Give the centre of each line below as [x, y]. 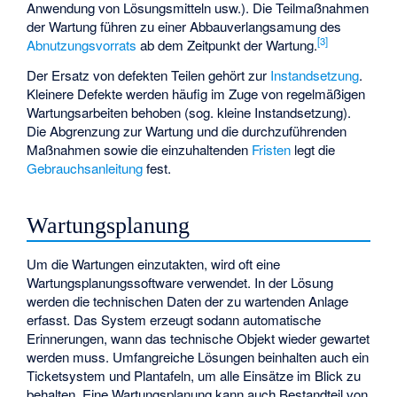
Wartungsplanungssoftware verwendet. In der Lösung [180, 282]
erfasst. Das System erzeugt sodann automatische [174, 319]
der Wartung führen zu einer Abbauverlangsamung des [184, 26]
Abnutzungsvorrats [82, 44]
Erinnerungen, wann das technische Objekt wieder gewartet [198, 338]
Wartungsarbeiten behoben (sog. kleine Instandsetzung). [189, 113]
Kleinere [52, 94]
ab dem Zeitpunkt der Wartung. [227, 44]
